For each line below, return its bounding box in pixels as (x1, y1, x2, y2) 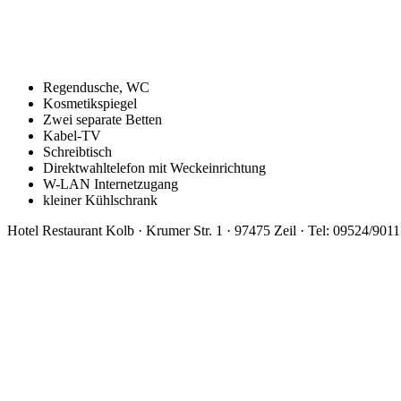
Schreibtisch (43, 143, 112, 159)
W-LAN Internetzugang (43, 175, 178, 192)
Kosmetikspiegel (43, 95, 137, 111)
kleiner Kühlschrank (43, 192, 158, 208)
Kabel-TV (43, 127, 101, 143)
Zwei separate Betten (43, 111, 162, 127)
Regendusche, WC (43, 79, 149, 95)
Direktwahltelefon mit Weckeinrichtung (43, 159, 266, 175)
